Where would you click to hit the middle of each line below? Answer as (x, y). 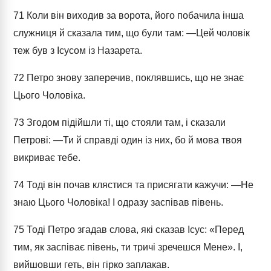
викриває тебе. (47, 158)
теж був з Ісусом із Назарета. (78, 51)
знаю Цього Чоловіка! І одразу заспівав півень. (118, 202)
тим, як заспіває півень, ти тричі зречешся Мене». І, (128, 247)
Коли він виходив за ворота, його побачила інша (134, 15)
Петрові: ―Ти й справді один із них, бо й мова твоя (128, 140)
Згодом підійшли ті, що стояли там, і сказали (125, 122)
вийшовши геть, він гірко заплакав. (91, 265)
